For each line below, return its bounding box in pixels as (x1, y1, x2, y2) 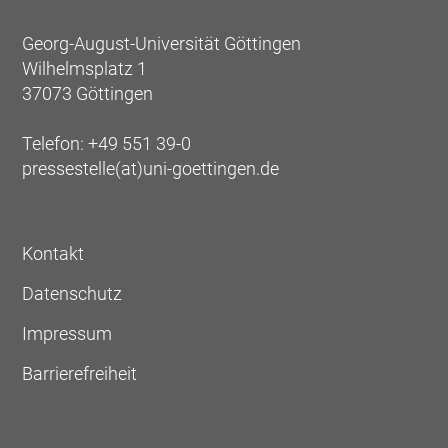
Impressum (22, 322, 113, 344)
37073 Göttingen (22, 82, 154, 104)
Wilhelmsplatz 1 (22, 57, 148, 79)
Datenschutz (22, 282, 123, 304)
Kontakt (22, 242, 85, 264)
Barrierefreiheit (22, 362, 138, 384)
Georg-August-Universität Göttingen (22, 32, 302, 54)
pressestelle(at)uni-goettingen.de (22, 157, 280, 179)
